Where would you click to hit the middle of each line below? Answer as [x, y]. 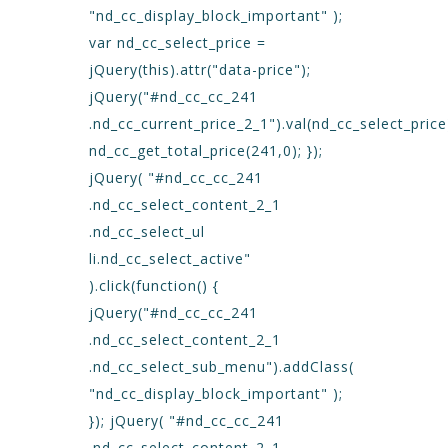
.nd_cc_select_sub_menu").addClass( [221, 366]
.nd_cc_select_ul [147, 231]
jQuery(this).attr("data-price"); [200, 69]
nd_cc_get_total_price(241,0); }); [206, 150]
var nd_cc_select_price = [177, 42]
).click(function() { [154, 285]
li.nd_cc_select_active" [170, 258]
